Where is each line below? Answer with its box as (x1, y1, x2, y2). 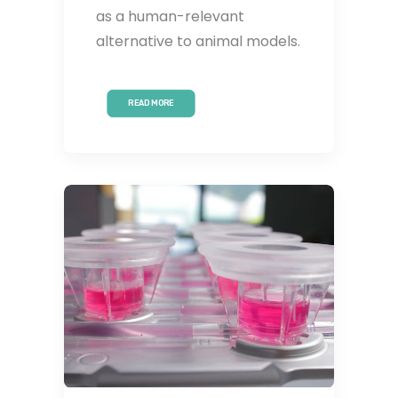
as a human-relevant (96, 6, 244, 28)
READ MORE (128, 99, 174, 108)
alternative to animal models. (96, 31, 300, 52)
